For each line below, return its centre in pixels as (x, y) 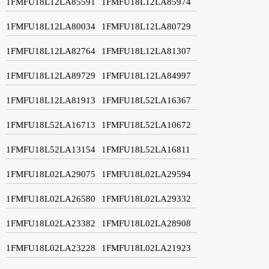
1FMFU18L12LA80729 (146, 26)
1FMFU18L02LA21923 (146, 248)
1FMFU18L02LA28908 (146, 223)
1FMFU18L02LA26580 (51, 198)
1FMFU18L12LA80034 (51, 26)
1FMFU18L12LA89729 (51, 75)
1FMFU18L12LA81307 (146, 51)
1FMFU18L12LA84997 (146, 75)
